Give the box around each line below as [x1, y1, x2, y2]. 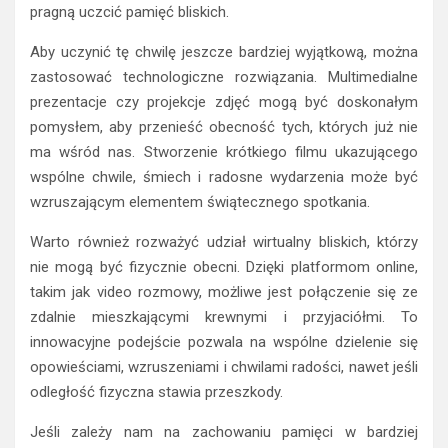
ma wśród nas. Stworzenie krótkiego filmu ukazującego [30, 142, 418, 161]
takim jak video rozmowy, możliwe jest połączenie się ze [30, 282, 418, 301]
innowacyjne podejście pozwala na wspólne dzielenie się [30, 332, 418, 351]
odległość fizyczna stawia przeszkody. [30, 382, 283, 401]
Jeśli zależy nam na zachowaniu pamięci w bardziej [30, 422, 418, 441]
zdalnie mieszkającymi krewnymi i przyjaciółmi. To [30, 307, 418, 326]
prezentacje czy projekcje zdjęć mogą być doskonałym [30, 92, 418, 111]
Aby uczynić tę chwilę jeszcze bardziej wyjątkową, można [30, 42, 418, 61]
